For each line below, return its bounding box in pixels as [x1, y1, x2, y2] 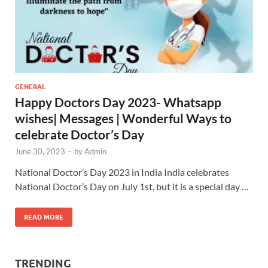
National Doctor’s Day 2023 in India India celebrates [15, 166, 229, 178]
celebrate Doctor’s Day [15, 126, 144, 142]
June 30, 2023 [15, 146, 65, 156]
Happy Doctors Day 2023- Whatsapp [15, 94, 221, 109]
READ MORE [24, 212, 63, 221]
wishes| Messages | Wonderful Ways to [15, 110, 232, 126]
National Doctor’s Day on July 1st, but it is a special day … [15, 180, 249, 192]
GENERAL [15, 82, 45, 91]
